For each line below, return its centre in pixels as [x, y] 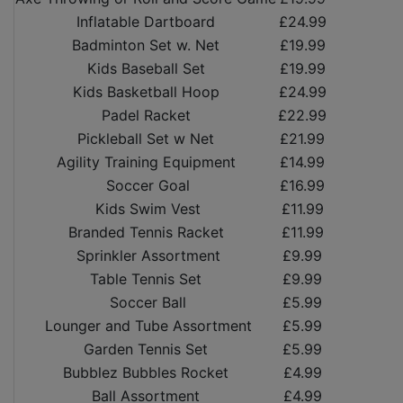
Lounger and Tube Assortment [146, 326]
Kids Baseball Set [146, 69]
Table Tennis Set [146, 279]
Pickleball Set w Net [146, 139]
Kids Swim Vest [146, 209]
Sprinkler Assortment [146, 256]
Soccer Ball [146, 303]
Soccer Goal [146, 186]
